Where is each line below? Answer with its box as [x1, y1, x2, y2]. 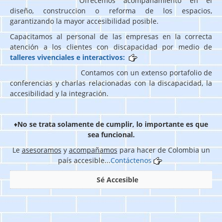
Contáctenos [111, 155, 154, 165]
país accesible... [58, 155, 111, 165]
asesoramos [21, 145, 61, 155]
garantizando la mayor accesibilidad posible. [10, 16, 159, 26]
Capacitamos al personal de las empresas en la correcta [10, 31, 212, 41]
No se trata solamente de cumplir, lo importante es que [17, 119, 208, 129]
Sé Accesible [96, 174, 138, 184]
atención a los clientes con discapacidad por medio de [10, 42, 212, 52]
